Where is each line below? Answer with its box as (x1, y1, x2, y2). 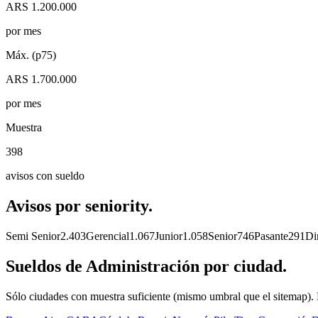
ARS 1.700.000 (6, 73, 77, 86)
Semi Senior (6, 229, 60, 242)
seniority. (85, 197, 153, 216)
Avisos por (6, 197, 85, 216)
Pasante (254, 229, 288, 242)
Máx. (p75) (6, 49, 56, 62)
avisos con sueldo (6, 170, 84, 182)
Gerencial (86, 229, 129, 242)
